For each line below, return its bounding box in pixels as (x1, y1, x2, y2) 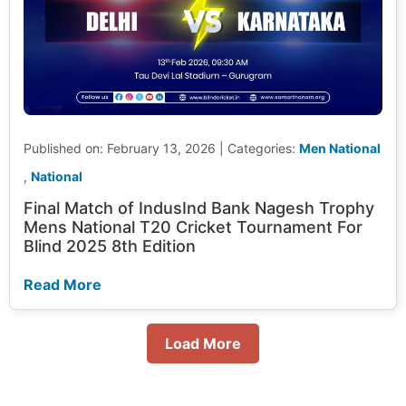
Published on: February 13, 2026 (24, 140, 216, 156)
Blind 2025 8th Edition (24, 237, 196, 256)
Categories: (227, 140, 299, 156)
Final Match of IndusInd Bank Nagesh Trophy (24, 198, 374, 218)
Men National (299, 140, 381, 156)
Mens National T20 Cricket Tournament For (24, 217, 362, 237)
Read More (24, 275, 101, 295)
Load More (165, 334, 241, 353)
